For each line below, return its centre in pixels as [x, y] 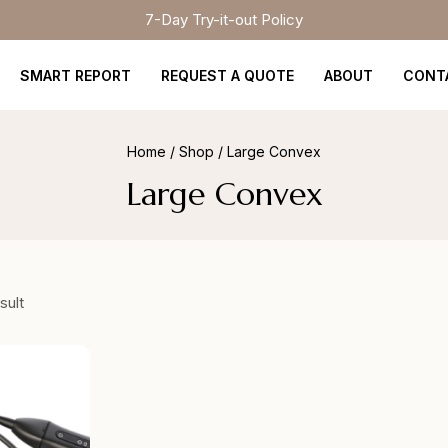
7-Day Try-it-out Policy [224, 19]
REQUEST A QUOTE [227, 75]
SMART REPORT [75, 75]
